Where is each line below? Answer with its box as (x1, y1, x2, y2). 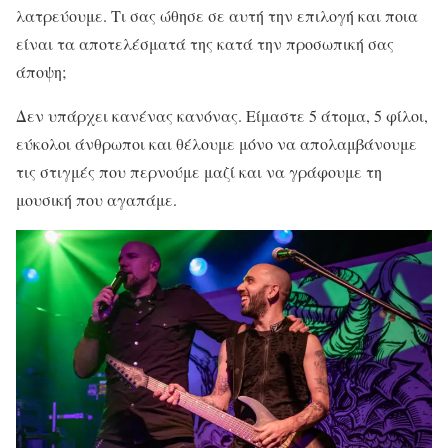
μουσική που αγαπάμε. (16, 188, 177, 210)
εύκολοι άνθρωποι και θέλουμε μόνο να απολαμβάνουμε (16, 132, 417, 154)
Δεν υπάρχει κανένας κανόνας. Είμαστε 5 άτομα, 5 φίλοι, (16, 104, 428, 126)
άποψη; (16, 60, 66, 82)
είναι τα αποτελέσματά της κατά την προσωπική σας (16, 32, 394, 54)
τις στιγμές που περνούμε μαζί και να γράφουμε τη (16, 160, 382, 182)
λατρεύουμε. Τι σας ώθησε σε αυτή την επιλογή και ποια (16, 4, 418, 26)
